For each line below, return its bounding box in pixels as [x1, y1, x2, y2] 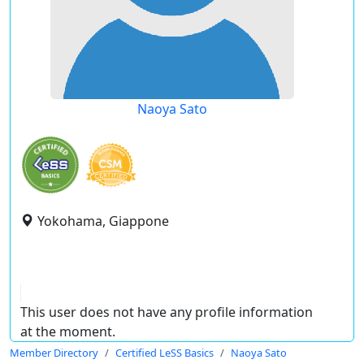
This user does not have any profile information [20, 303, 313, 321]
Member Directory [10, 345, 98, 360]
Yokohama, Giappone [37, 212, 169, 230]
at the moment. [20, 323, 115, 340]
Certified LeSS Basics [115, 345, 214, 360]
